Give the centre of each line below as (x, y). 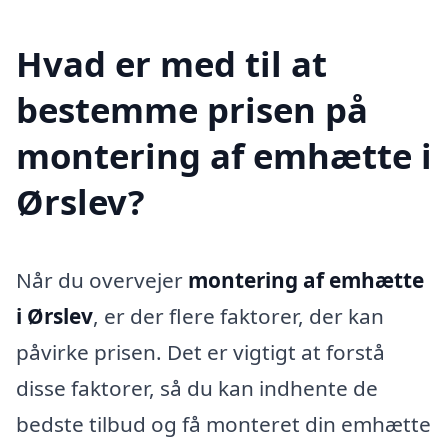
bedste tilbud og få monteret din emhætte (223, 423)
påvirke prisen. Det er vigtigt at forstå (200, 351)
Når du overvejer (102, 279)
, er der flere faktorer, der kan (238, 315)
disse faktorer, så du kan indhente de (197, 387)
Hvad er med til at (171, 63)
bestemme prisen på (192, 109)
